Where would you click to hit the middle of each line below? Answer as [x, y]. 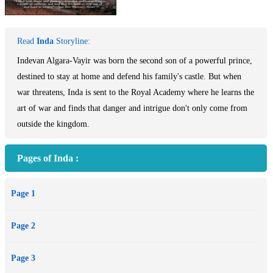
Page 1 [23, 193]
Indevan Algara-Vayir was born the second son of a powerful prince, [135, 61]
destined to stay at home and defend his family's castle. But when [129, 76]
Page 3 [23, 258]
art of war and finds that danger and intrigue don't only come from [132, 108]
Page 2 [23, 226]
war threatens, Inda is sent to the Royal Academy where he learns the [136, 92]
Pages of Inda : [48, 158]
